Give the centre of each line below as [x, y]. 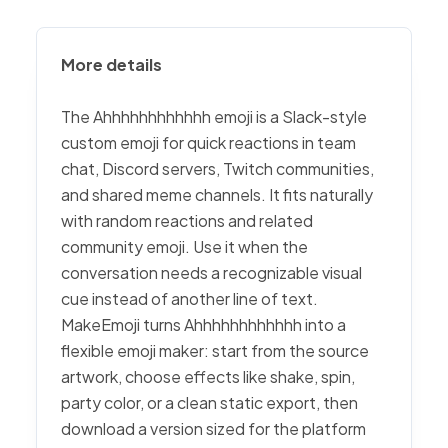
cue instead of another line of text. [189, 298]
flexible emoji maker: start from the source [215, 350]
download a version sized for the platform [213, 428]
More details [111, 64]
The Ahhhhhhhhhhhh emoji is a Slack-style [214, 116]
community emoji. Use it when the [184, 246]
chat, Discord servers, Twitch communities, [217, 168]
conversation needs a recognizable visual [211, 272]
